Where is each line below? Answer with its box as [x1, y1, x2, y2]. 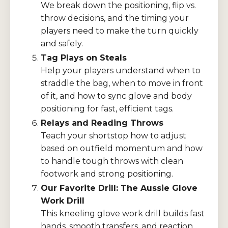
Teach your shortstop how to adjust [41, 130, 186, 140]
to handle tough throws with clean [41, 156, 183, 166]
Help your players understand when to [41, 65, 201, 75]
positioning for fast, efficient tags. [41, 103, 174, 113]
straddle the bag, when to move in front [41, 78, 203, 88]
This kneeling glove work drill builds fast [41, 209, 205, 219]
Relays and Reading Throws [41, 118, 163, 128]
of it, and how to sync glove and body [41, 91, 192, 101]
